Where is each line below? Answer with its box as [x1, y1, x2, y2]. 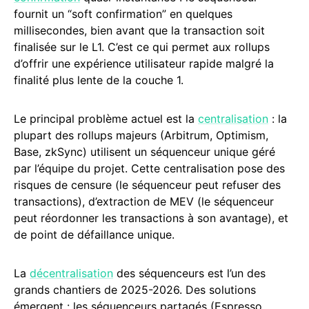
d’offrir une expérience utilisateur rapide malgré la [14, 57, 274, 70]
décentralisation [30, 266, 113, 280]
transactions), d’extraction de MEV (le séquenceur [14, 195, 274, 208]
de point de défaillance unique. [14, 228, 175, 241]
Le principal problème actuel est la [14, 112, 198, 126]
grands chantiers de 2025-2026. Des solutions [14, 283, 256, 297]
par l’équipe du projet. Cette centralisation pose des [14, 161, 285, 175]
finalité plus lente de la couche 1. [14, 73, 183, 87]
